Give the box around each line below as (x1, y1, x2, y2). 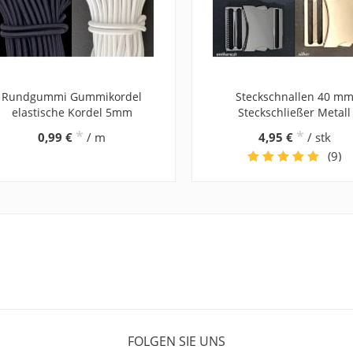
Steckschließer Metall (238, 104, 351, 120)
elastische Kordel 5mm (11, 104, 132, 120)
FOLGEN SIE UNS (128, 332, 225, 350)
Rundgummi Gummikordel (2, 88, 143, 104)
